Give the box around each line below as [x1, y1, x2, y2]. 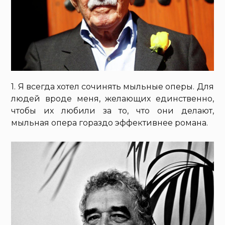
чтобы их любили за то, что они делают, [11, 106, 214, 116]
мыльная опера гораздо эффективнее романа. [11, 118, 208, 128]
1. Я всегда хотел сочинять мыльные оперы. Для [11, 82, 214, 92]
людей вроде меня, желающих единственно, [11, 94, 214, 104]
